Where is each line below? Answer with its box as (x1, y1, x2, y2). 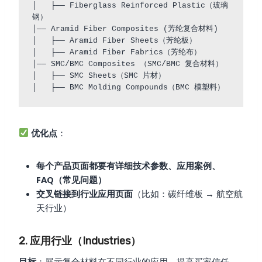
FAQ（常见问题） (36, 173, 106, 185)
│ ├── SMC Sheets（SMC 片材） (32, 71, 166, 81)
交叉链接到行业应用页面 (36, 187, 133, 199)
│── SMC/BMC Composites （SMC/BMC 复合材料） (32, 60, 223, 69)
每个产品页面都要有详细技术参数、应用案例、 (36, 159, 220, 171)
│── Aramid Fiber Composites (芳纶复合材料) (32, 25, 218, 34)
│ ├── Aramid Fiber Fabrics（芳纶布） (32, 48, 201, 57)
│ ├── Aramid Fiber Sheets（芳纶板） (32, 36, 196, 46)
